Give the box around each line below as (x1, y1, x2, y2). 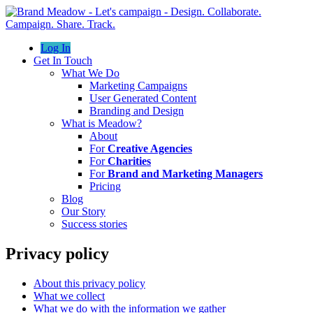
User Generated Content (89, 92, 196, 104)
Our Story (61, 205, 105, 217)
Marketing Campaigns (89, 80, 187, 92)
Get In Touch (34, 54, 92, 66)
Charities (108, 155, 151, 167)
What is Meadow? (61, 117, 142, 129)
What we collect (34, 289, 105, 302)
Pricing (89, 180, 121, 192)
